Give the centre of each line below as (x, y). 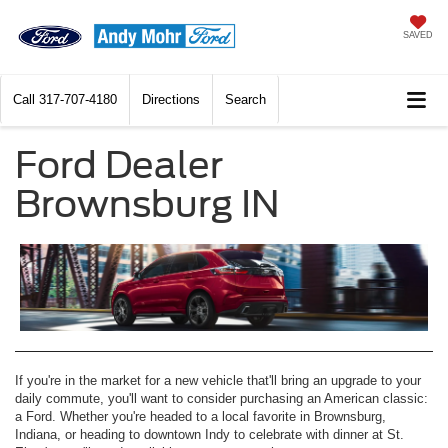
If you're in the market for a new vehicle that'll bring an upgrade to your (218, 381)
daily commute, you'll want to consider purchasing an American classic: (221, 399)
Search (245, 100)
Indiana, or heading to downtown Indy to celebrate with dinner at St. (209, 435)
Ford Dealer (119, 165)
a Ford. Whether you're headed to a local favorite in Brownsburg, (200, 417)
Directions (171, 100)
